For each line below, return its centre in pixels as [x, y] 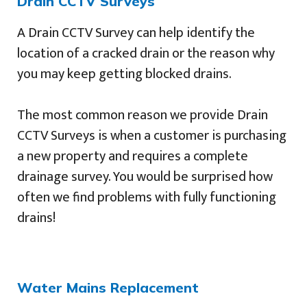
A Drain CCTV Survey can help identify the [136, 33]
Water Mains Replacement [108, 287]
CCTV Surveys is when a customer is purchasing [152, 135]
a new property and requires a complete [133, 156]
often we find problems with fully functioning [147, 197]
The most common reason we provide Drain [143, 115]
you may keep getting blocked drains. [124, 74]
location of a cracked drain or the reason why [146, 53]
